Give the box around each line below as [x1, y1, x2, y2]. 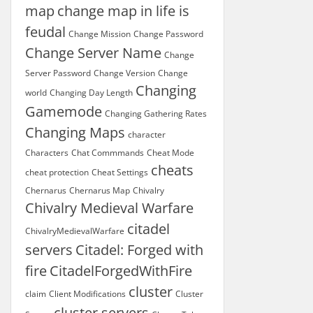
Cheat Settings [92, 166, 148, 178]
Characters [25, 147, 68, 159]
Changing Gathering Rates [105, 108, 207, 119]
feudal [25, 22, 66, 41]
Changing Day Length [50, 87, 133, 99]
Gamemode [25, 102, 102, 121]
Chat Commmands [71, 147, 144, 159]
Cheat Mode [147, 147, 194, 159]
